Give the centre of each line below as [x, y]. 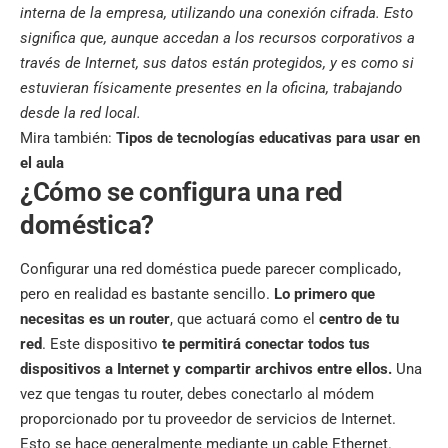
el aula [42, 162]
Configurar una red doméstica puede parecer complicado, [210, 268]
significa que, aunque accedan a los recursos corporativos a [217, 37]
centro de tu [357, 318]
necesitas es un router [95, 318]
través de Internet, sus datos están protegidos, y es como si [217, 62]
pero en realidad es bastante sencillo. [145, 293]
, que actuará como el [242, 318]
